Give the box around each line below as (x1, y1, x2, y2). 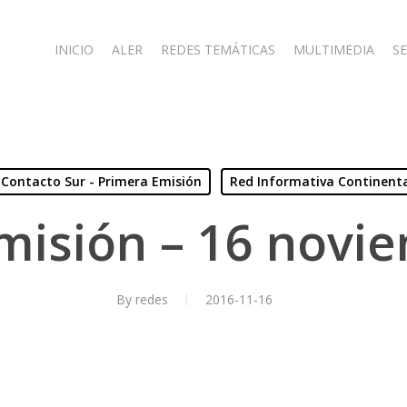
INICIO (55, 41, 94, 58)
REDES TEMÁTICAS (161, 41, 275, 58)
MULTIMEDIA (293, 41, 374, 58)
